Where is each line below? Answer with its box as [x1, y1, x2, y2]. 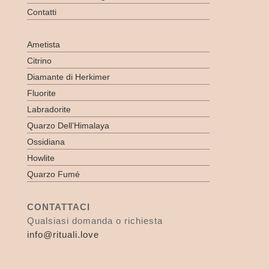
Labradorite [26, 104, 71, 115]
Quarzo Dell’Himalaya [26, 121, 109, 131]
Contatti [26, 7, 56, 17]
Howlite [26, 153, 55, 163]
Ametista [26, 40, 60, 50]
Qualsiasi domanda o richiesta [26, 216, 163, 226]
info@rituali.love [26, 229, 99, 240]
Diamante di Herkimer [26, 72, 110, 82]
